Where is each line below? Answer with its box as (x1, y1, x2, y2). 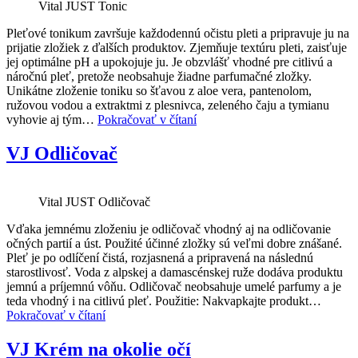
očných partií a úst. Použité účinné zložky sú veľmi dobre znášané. (6, 237, 342, 251)
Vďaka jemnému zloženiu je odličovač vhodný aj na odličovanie (6, 222, 331, 237)
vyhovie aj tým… (6, 113, 97, 127)
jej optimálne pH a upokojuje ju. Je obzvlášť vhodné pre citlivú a (6, 55, 332, 70)
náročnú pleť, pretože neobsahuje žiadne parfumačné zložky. (6, 70, 312, 84)
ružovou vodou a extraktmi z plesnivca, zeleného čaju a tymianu (6, 98, 329, 113)
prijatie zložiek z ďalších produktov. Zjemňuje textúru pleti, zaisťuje (6, 41, 347, 55)
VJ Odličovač (6, 143, 117, 165)
